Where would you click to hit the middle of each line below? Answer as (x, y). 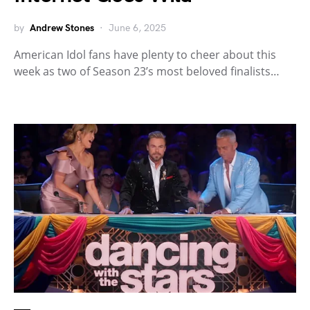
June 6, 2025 (137, 28)
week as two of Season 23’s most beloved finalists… (147, 71)
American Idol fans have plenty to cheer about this (145, 54)
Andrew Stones (62, 28)
